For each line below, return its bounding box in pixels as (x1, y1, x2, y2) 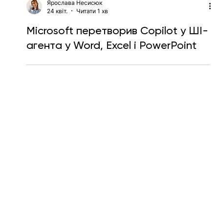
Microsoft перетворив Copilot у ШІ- (26, 45, 208, 58)
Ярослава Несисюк (46, 20, 102, 28)
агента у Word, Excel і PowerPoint (26, 60, 197, 73)
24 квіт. (46, 28, 67, 36)
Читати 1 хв (76, 28, 108, 36)
